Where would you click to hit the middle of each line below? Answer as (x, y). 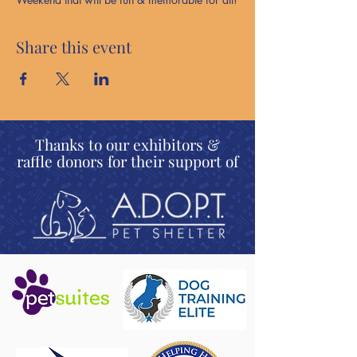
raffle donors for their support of (127, 161)
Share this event (74, 47)
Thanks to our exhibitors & (127, 144)
